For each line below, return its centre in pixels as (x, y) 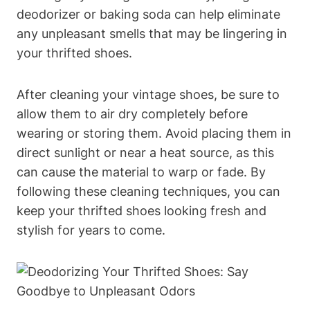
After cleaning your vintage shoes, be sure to (148, 94)
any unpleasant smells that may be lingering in (152, 33)
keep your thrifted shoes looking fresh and (142, 210)
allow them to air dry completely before (132, 113)
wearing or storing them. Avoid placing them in (154, 133)
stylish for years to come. (91, 230)
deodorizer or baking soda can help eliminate (148, 14)
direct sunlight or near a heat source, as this (145, 152)
